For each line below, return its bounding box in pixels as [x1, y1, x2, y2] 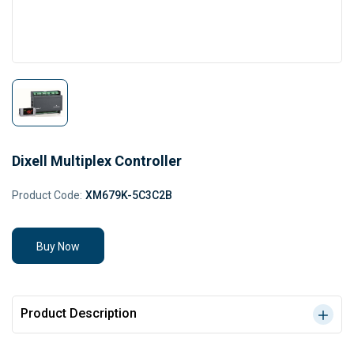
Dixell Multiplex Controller [12, 153, 182, 169]
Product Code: [12, 189, 82, 201]
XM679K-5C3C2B [85, 189, 172, 201]
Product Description [21, 306, 137, 321]
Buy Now [36, 240, 80, 253]
